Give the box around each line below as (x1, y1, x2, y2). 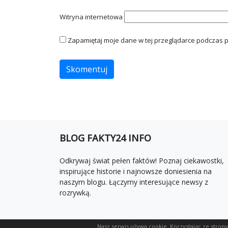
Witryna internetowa (60, 12, 123, 21)
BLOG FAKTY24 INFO (60, 131, 151, 144)
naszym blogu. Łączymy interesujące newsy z (60, 177, 208, 187)
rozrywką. (60, 187, 91, 197)
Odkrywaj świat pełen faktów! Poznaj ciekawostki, (60, 155, 224, 165)
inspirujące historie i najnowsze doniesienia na (60, 166, 212, 176)
